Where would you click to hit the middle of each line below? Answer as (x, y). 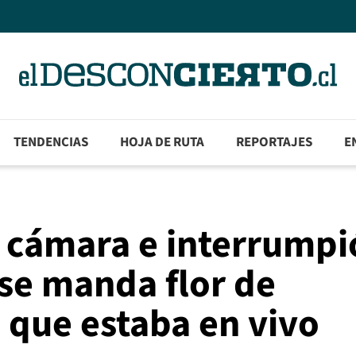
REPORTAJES (275, 143)
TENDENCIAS (51, 143)
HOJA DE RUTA (163, 143)
